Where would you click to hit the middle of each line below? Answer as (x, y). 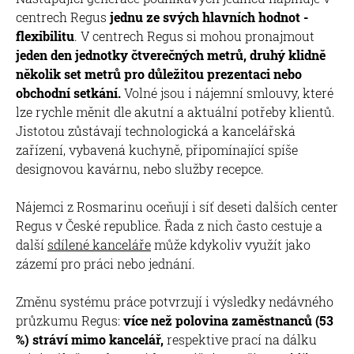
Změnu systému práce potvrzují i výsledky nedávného (175, 301)
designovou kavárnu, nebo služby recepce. (140, 168)
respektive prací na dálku (242, 339)
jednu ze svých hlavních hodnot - (209, 17)
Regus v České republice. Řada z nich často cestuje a (169, 225)
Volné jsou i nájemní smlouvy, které (227, 92)
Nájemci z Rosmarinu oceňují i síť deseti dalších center (177, 206)
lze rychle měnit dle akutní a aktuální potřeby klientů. (175, 111)
